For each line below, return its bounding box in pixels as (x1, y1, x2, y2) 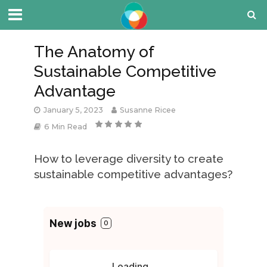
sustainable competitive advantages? (33, 167, 232, 181)
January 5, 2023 (43, 105, 103, 114)
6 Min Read (44, 122, 87, 131)
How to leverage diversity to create (33, 152, 223, 165)
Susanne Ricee (119, 105, 176, 114)
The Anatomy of (33, 42, 154, 61)
